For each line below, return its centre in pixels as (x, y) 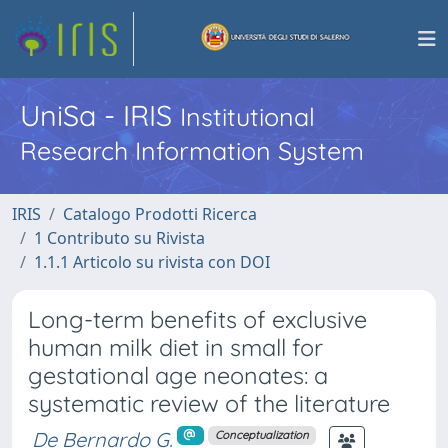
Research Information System (192, 150)
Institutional (247, 116)
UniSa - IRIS (100, 115)
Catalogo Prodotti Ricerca (160, 214)
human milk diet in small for (175, 347)
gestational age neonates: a (178, 375)
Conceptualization (261, 435)
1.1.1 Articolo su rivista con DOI (152, 262)
